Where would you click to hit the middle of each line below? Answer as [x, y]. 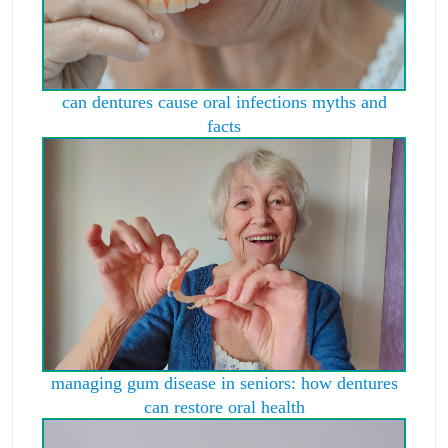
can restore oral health [224, 407]
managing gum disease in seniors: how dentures [224, 383]
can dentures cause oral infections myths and [224, 101]
